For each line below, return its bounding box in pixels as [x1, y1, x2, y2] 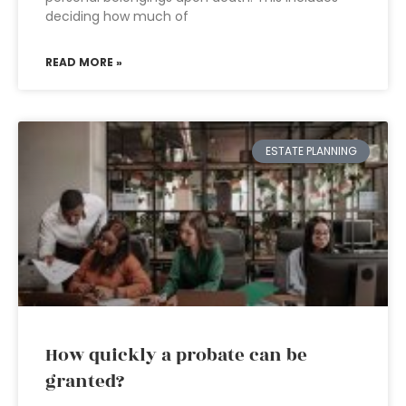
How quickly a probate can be [45, 342, 307, 369]
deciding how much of [45, 7, 188, 25]
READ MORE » [45, 54, 122, 70]
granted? [45, 368, 124, 395]
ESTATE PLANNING [265, 143, 357, 159]
